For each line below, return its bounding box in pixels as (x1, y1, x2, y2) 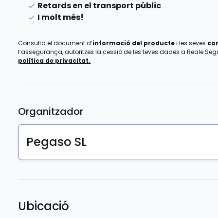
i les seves (176, 39, 206, 47)
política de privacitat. (18, 56, 91, 65)
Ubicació (18, 198, 70, 214)
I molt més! (37, 12, 84, 23)
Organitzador (18, 105, 84, 118)
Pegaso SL (26, 134, 87, 150)
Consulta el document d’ (18, 39, 93, 47)
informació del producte (92, 39, 177, 47)
